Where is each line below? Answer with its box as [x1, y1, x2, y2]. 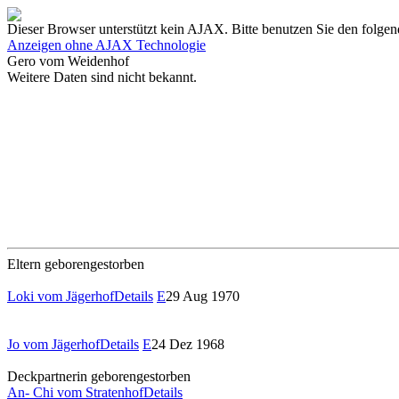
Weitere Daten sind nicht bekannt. [7, 69, 197, 85]
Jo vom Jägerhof [7, 337, 100, 352]
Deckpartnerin [7, 369, 87, 384]
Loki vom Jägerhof [7, 289, 114, 304]
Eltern [7, 256, 41, 272]
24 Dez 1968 [151, 337, 228, 352]
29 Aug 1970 [166, 289, 243, 304]
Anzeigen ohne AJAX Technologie [7, 37, 206, 53]
